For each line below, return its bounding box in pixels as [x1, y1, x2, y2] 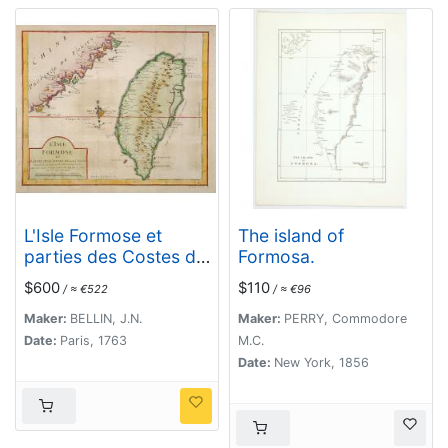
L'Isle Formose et [24, 225, 162, 247]
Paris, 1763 [60, 332, 127, 348]
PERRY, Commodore [284, 310, 407, 326]
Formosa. [238, 246, 315, 268]
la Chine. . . [24, 267, 115, 289]
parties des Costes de [24, 246, 206, 268]
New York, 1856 [274, 354, 369, 370]
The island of [238, 225, 344, 247]
